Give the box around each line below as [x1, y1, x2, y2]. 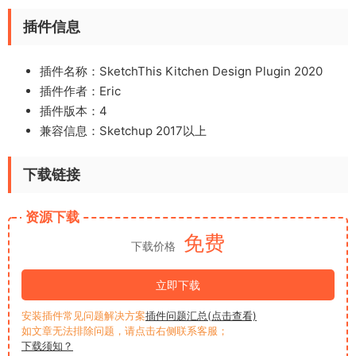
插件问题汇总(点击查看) [145, 308, 257, 322]
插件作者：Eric [40, 83, 121, 99]
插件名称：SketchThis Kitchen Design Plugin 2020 [40, 63, 323, 79]
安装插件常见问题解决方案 [21, 308, 145, 322]
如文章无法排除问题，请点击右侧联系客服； [21, 323, 228, 337]
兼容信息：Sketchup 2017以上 [40, 122, 207, 138]
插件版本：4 [40, 103, 107, 118]
